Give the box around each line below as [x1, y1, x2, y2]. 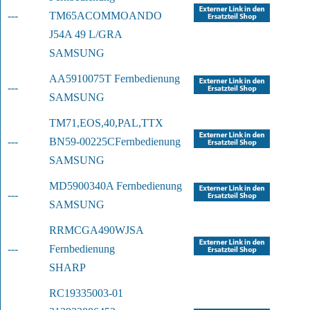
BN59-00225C [49, 136, 115, 148]
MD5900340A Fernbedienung [49, 180, 182, 192]
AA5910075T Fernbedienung [49, 73, 180, 85]
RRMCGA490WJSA [49, 224, 143, 237]
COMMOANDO [85, 10, 162, 22]
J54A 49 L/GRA [49, 28, 122, 41]
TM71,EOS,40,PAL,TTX [49, 117, 163, 129]
